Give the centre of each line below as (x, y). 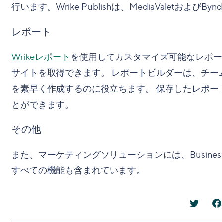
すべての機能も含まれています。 (78, 170)
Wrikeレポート (41, 57)
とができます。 (42, 105)
